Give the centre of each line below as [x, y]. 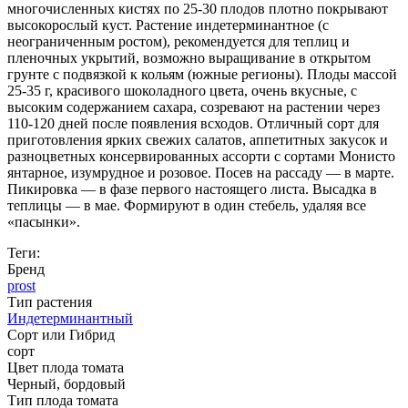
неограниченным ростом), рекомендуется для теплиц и [178, 42]
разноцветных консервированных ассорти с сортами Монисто [201, 157]
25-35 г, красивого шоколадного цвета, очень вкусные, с [182, 91]
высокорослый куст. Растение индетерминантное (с [168, 25]
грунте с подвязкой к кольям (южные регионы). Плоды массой [202, 75]
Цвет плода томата [66, 368]
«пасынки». [44, 222]
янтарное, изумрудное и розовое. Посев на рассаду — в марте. [201, 173]
